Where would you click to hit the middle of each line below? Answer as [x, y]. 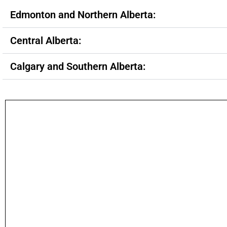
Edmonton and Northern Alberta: [83, 14]
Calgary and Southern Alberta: [78, 66]
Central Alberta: [46, 40]
